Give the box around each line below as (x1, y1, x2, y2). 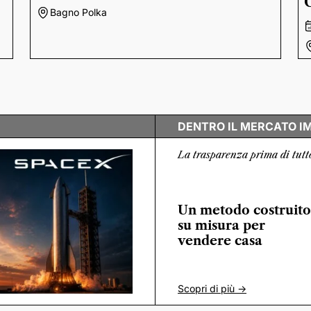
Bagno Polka (49, 6, 107, 18)
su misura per (178, 217, 265, 233)
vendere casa (178, 233, 262, 249)
